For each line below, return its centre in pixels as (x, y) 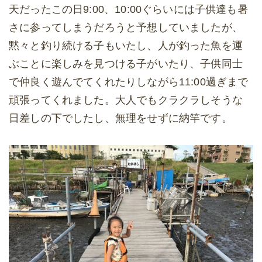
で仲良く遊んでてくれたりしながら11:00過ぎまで (129, 82)
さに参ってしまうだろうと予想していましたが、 (126, 28)
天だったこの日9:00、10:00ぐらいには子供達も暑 (128, 10)
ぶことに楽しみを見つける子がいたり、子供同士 (126, 64)
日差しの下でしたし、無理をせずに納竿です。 (120, 118)
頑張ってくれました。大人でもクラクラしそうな (126, 100)
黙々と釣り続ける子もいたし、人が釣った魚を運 (126, 46)
